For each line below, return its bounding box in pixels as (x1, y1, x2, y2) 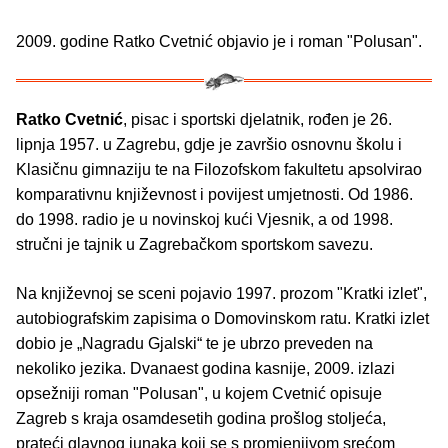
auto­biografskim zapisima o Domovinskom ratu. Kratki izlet (16, 310, 429, 328)
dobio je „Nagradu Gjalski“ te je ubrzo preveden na (16, 335, 373, 353)
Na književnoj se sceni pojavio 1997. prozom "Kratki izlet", (16, 285, 427, 303)
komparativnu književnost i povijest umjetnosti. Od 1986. (16, 186, 413, 204)
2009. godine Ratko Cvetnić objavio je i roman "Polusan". (16, 33, 422, 51)
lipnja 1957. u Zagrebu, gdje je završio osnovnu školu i (16, 136, 402, 154)
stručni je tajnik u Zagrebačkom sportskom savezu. (16, 236, 373, 254)
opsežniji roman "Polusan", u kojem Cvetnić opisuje (16, 385, 382, 403)
